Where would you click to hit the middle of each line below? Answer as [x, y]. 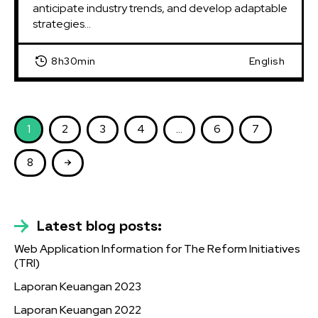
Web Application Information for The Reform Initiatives [157, 248]
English [267, 61]
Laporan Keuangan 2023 [78, 286]
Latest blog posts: [99, 225]
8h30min [73, 61]
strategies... [62, 23]
